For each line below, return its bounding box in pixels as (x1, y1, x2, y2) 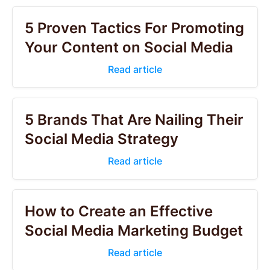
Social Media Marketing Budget (25, 222, 243, 239)
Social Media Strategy (25, 130, 178, 148)
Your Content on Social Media (25, 39, 233, 56)
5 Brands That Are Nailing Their (25, 111, 243, 128)
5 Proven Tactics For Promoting (25, 19, 244, 37)
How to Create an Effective (25, 202, 213, 220)
